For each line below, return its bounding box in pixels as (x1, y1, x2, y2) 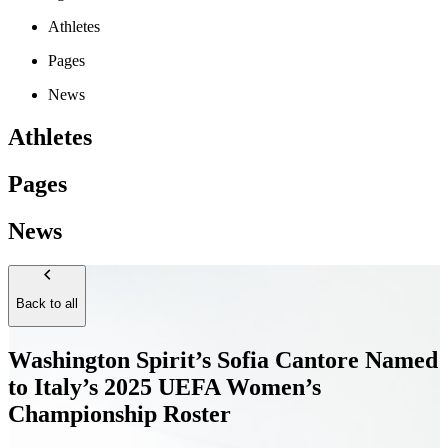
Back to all (16, 295, 78, 311)
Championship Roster (8, 401, 231, 428)
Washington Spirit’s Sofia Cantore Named (8, 347, 438, 374)
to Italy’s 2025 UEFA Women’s (8, 374, 321, 401)
